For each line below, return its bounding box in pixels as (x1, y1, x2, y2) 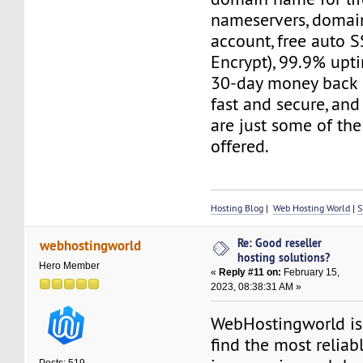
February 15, (281, 266, 340, 278)
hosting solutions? (237, 249, 331, 265)
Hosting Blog (211, 201, 264, 214)
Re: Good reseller (237, 234, 322, 250)
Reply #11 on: (219, 266, 282, 278)
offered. (211, 135, 270, 157)
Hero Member (39, 259, 100, 271)
